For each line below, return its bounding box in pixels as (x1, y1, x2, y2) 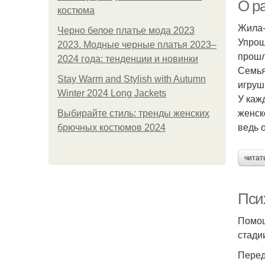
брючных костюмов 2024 (57, 122, 166, 132)
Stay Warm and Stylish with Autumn (57, 74, 206, 84)
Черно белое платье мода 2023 (57, 25, 195, 35)
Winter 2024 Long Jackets (57, 88, 166, 98)
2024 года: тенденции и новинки (57, 54, 198, 64)
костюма (57, 5, 95, 15)
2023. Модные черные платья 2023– (57, 40, 216, 50)
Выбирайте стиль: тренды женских (57, 108, 209, 118)
